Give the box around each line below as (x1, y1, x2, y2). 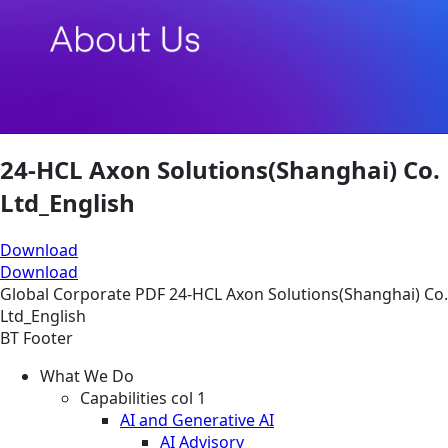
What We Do (40, 365, 134, 388)
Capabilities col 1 (80, 387, 206, 410)
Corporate (53, 283, 135, 306)
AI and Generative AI (120, 409, 274, 432)
